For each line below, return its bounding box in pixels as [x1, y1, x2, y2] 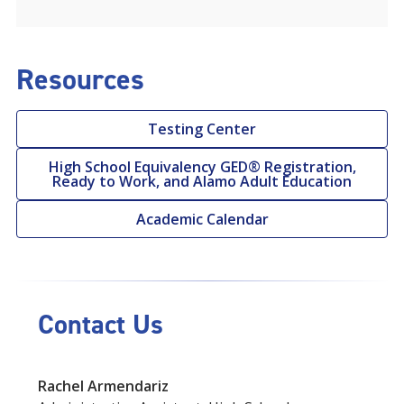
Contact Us [38, 306, 163, 343]
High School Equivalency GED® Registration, [48, 156, 356, 177]
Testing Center [148, 118, 256, 139]
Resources [16, 60, 144, 98]
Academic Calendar [135, 208, 269, 229]
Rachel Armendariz [38, 375, 169, 396]
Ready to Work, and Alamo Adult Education [52, 170, 352, 191]
